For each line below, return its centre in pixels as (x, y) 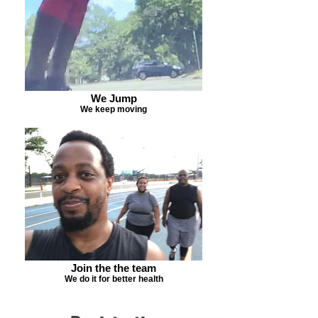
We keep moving (114, 109)
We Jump (114, 98)
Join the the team (114, 268)
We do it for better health (114, 279)
